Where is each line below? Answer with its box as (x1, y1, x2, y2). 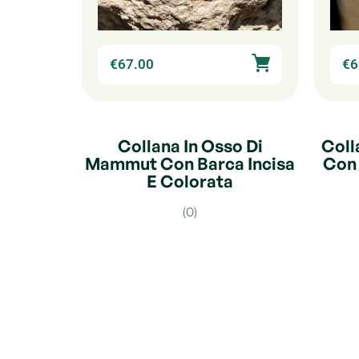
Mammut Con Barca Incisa (85, 152, 295, 174)
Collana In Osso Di (117, 135, 263, 156)
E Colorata (147, 170, 233, 192)
